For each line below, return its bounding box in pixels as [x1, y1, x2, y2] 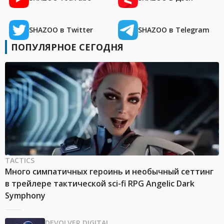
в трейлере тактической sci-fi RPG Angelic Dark [5, 178, 194, 189]
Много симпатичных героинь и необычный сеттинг [5, 166, 213, 177]
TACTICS [5, 155, 34, 165]
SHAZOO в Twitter [29, 25, 93, 35]
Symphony [5, 190, 45, 201]
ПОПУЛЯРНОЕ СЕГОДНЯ [11, 41, 123, 53]
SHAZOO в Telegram [138, 25, 209, 35]
